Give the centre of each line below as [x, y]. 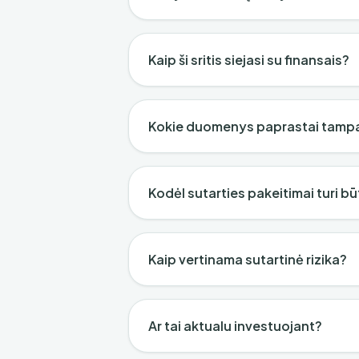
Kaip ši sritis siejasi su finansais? [249, 60]
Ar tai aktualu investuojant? [235, 326]
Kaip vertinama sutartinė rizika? [248, 259]
